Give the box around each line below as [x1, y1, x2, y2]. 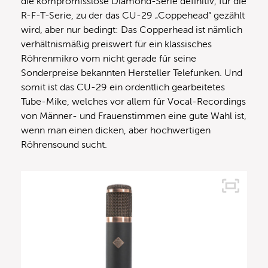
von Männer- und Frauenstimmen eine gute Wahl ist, [21, 110, 246, 121]
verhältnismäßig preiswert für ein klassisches [21, 38, 212, 50]
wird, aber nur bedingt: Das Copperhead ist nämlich [21, 24, 242, 35]
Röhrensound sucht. [21, 139, 109, 150]
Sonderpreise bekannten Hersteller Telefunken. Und [21, 67, 242, 78]
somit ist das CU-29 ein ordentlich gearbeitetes [21, 81, 225, 93]
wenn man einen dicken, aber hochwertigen [21, 124, 211, 136]
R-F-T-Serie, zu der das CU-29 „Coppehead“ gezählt [21, 10, 245, 21]
